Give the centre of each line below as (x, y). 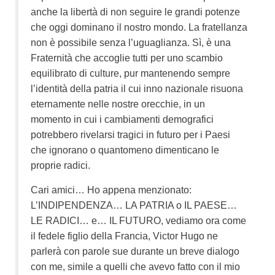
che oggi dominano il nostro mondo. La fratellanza (139, 27)
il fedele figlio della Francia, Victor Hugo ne (124, 236)
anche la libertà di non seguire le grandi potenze (135, 12)
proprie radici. (60, 165)
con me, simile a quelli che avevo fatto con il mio (135, 266)
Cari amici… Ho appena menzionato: (111, 190)
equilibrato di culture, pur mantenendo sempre (130, 73)
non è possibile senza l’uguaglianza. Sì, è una (131, 42)
